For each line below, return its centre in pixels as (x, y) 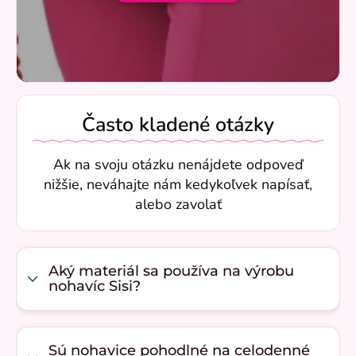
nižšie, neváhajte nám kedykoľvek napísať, (178, 185)
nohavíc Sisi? (95, 286)
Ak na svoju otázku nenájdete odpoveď (178, 165)
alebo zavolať (178, 205)
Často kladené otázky (178, 125)
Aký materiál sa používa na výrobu (171, 271)
